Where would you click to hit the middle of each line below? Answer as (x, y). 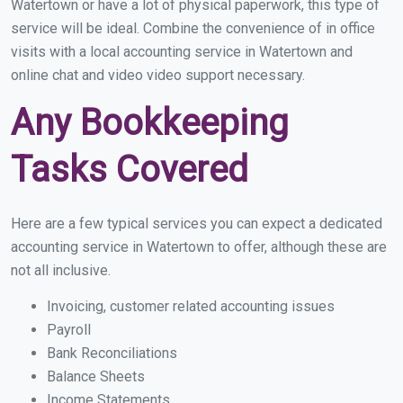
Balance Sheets (96, 377)
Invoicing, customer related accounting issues (191, 307)
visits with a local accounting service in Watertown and (182, 52)
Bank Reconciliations (112, 354)
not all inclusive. (61, 271)
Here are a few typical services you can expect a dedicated (197, 224)
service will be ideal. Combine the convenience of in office (193, 29)
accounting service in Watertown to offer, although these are (199, 247)
